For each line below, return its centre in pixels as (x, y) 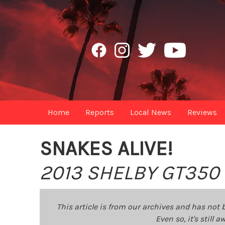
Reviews (202, 112)
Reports (100, 112)
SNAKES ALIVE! (106, 148)
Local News (151, 112)
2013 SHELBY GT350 (130, 173)
